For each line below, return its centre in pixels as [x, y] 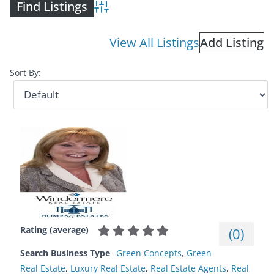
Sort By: [25, 72]
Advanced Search [133, 14]
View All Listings [154, 42]
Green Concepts [149, 253]
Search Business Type [65, 253]
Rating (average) [54, 229]
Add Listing [232, 42]
